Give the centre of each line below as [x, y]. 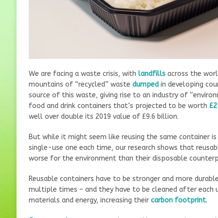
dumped [145, 84]
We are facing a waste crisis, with [83, 73]
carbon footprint [178, 200]
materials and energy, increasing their [90, 200]
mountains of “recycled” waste [80, 84]
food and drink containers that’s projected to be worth [119, 106]
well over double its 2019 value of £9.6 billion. [103, 116]
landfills [152, 73]
